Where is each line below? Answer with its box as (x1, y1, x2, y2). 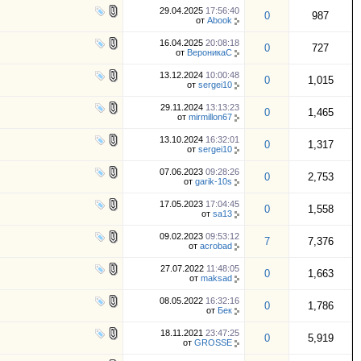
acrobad (200, 241, 232, 251)
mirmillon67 (189, 112, 232, 122)
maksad (201, 273, 232, 283)
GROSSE (194, 338, 232, 347)
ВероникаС (187, 48, 232, 57)
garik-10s (195, 176, 232, 186)
